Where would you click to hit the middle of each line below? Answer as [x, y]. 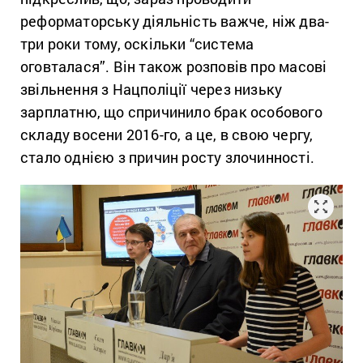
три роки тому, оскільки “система [137, 43]
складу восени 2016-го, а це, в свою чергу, [167, 134]
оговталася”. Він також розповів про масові [174, 66]
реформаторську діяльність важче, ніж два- [175, 21]
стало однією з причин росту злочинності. [168, 157]
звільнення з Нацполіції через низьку [152, 89]
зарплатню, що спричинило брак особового [171, 111]
